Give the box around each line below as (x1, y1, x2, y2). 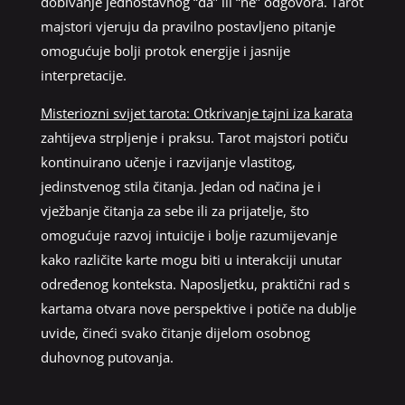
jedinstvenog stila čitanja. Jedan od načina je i (40, 176, 321, 195)
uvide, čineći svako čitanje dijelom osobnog (40, 323, 310, 342)
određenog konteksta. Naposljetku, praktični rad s (40, 274, 350, 293)
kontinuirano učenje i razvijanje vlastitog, (40, 152, 296, 171)
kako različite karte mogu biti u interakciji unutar (40, 250, 342, 268)
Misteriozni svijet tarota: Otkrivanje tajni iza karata (40, 103, 353, 122)
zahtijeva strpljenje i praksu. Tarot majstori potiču (40, 127, 348, 146)
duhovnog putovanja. (40, 347, 174, 366)
